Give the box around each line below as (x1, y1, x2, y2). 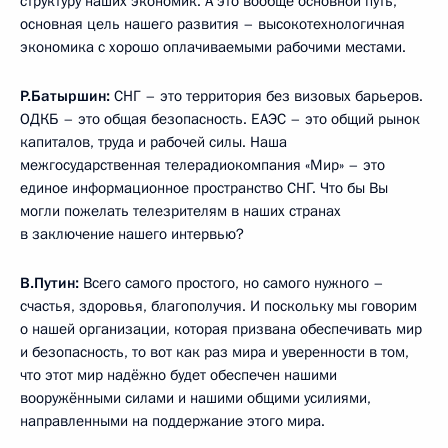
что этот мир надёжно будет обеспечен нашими (20, 365, 337, 385)
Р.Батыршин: (20, 86, 110, 106)
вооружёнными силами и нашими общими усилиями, (20, 388, 371, 408)
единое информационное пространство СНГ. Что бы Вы (20, 178, 388, 198)
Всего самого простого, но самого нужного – (83, 273, 384, 293)
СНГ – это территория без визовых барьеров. (110, 86, 423, 106)
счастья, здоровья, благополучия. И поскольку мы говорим (20, 296, 417, 316)
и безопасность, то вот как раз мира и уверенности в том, (20, 342, 409, 362)
